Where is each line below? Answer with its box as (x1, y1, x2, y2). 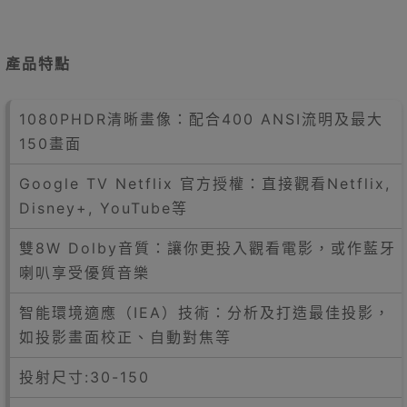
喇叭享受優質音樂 (19, 263, 150, 283)
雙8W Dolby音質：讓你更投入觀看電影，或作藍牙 (19, 239, 396, 258)
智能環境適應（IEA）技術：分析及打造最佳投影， (19, 303, 391, 323)
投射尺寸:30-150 (19, 368, 150, 387)
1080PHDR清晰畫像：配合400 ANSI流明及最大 (19, 110, 383, 129)
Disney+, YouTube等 (19, 199, 188, 218)
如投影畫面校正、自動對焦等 (19, 328, 232, 347)
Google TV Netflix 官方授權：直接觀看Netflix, (19, 174, 391, 194)
